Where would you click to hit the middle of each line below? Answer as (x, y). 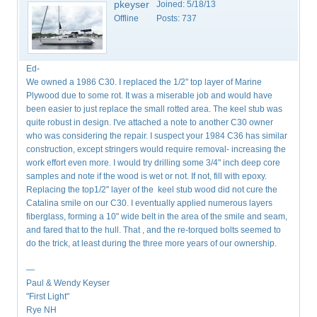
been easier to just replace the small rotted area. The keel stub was (155, 109)
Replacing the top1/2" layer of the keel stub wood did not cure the (152, 190)
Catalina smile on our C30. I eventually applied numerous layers (150, 203)
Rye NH (42, 310)
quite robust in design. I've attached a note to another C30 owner (150, 123)
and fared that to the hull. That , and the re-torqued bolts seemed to (154, 230)
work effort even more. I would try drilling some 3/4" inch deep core (154, 163)
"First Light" (48, 297)
